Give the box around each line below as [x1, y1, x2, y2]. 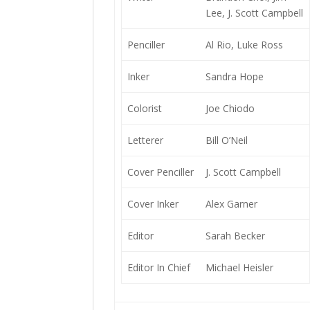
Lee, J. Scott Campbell [205, 6, 303, 19]
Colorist [127, 102, 162, 115]
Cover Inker [127, 197, 179, 210]
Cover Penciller [127, 165, 194, 179]
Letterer [127, 134, 163, 147]
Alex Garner [205, 197, 257, 210]
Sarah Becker [205, 229, 265, 242]
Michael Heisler [205, 261, 273, 274]
